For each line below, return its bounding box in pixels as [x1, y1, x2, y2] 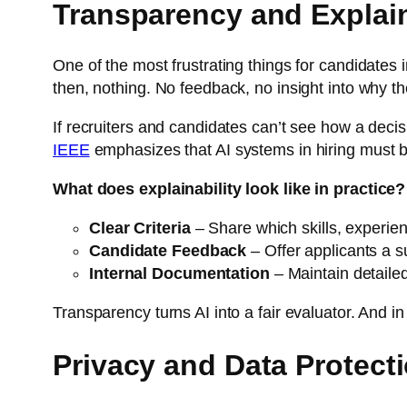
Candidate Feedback [89, 242, 247, 261]
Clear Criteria [89, 219, 191, 238]
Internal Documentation [89, 264, 270, 283]
